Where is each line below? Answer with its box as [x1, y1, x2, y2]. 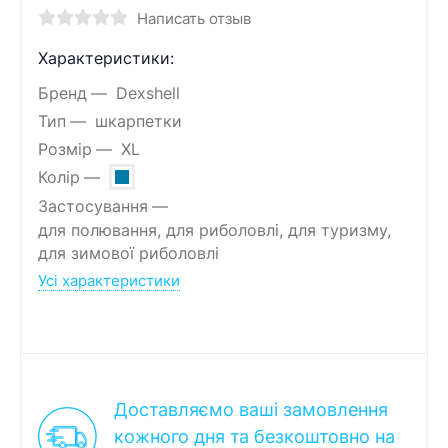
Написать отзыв [136, 9, 251, 28]
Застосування [38, 196, 148, 216]
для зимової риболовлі [38, 244, 219, 263]
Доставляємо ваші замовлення [114, 399, 388, 420]
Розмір [38, 139, 92, 159]
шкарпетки [94, 111, 182, 131]
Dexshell [115, 83, 180, 103]
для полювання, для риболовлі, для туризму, [38, 221, 391, 240]
